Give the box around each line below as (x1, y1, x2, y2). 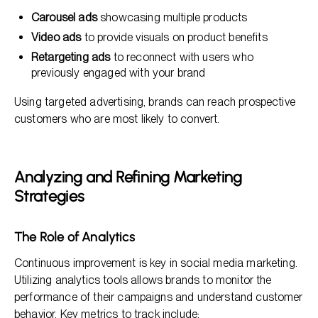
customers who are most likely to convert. (14, 112, 220, 126)
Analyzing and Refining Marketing (14, 168, 242, 187)
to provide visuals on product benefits (81, 31, 268, 44)
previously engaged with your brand (31, 66, 206, 79)
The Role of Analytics (14, 229, 135, 245)
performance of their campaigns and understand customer (14, 290, 303, 304)
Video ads (31, 31, 82, 44)
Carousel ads (31, 11, 97, 24)
